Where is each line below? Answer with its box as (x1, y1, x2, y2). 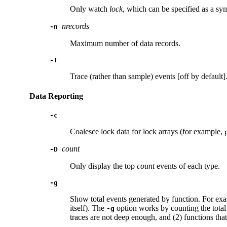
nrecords (62, 21, 89, 30)
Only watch (70, 4, 109, 13)
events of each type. (155, 162, 220, 171)
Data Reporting (29, 91, 83, 100)
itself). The (70, 204, 106, 213)
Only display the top (70, 162, 137, 171)
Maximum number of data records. (70, 39, 180, 48)
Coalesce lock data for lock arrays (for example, (70, 127, 224, 136)
